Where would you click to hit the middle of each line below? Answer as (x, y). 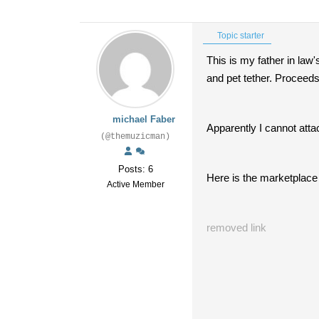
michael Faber (144, 119)
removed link (236, 228)
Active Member (135, 184)
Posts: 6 (135, 169)
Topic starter (240, 36)
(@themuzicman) (135, 137)
